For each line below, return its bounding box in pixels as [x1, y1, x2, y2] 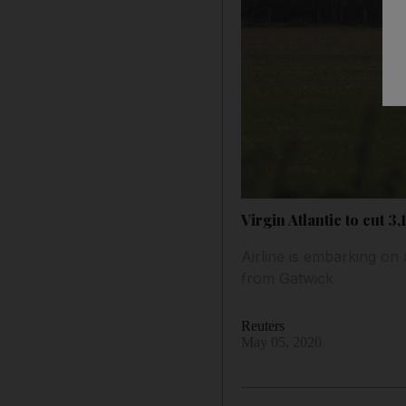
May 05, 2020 [241, 333, 323, 350]
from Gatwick [241, 268, 334, 287]
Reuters [241, 317, 285, 333]
